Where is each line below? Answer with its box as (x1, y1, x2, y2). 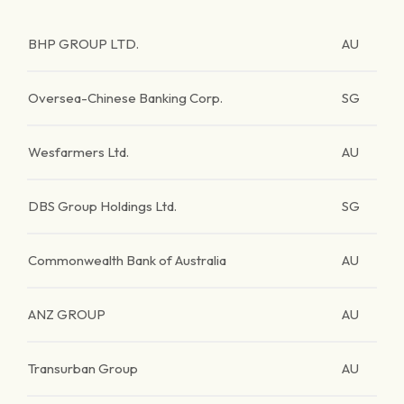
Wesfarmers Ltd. (28, 143, 129, 161)
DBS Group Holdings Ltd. (28, 197, 177, 215)
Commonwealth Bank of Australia (28, 252, 226, 269)
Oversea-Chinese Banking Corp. (28, 89, 223, 106)
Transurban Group (28, 360, 138, 377)
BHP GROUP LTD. (28, 35, 139, 52)
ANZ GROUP (28, 306, 106, 323)
